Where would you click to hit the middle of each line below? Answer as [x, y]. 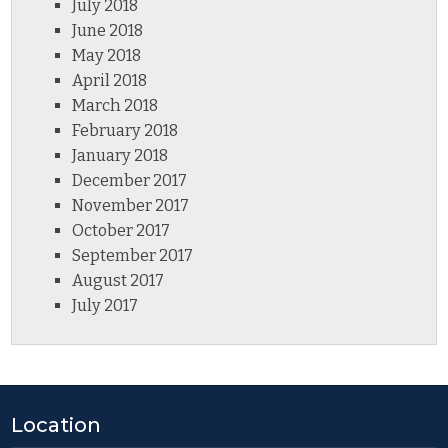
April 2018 [110, 80]
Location [56, 424]
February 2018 [125, 130]
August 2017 [118, 280]
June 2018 [108, 30]
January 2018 [120, 155]
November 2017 [131, 205]
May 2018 [107, 55]
